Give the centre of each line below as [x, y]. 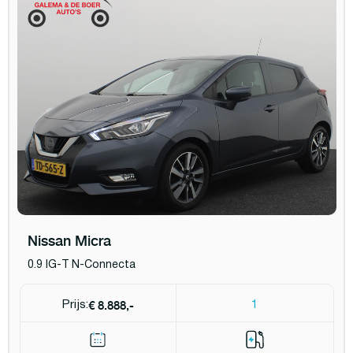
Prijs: [75, 305]
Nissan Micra [69, 240]
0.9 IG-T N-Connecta [81, 266]
